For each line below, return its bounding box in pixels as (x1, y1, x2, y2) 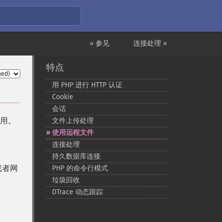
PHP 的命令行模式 (52, 164, 108, 172)
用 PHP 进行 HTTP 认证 (52, 81, 122, 89)
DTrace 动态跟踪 (52, 188, 103, 196)
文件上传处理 (52, 116, 94, 125)
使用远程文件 (52, 128, 94, 137)
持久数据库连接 (52, 152, 101, 161)
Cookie (52, 93, 73, 101)
